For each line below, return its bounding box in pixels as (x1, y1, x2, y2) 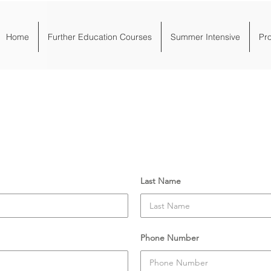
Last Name (140, 175, 181, 186)
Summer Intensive (171, 31, 240, 42)
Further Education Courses (48, 31, 152, 42)
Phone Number (140, 232, 199, 243)
